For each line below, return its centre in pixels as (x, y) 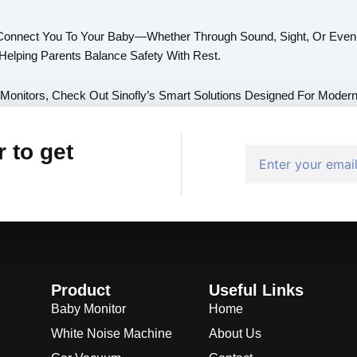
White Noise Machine (111, 334)
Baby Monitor (88, 309)
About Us (235, 334)
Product (80, 290)
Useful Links (256, 290)
